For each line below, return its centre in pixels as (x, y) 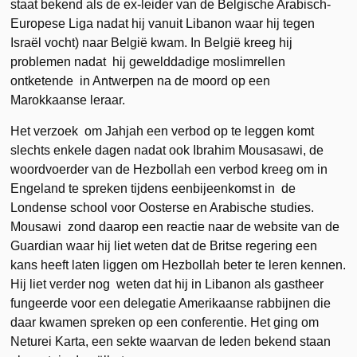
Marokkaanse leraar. (68, 100)
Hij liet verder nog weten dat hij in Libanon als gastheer (167, 284)
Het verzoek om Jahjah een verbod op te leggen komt (163, 131)
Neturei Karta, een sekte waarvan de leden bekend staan (171, 341)
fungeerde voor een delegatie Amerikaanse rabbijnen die (171, 303)
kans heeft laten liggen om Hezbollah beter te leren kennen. (178, 265)
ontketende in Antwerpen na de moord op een (141, 80)
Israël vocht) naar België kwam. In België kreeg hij (152, 42)
